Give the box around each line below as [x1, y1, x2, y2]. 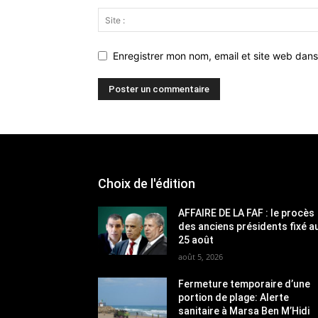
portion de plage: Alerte [178, 291, 290, 303]
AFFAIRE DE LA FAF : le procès [178, 207, 315, 219]
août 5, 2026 [178, 251, 224, 262]
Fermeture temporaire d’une [178, 278, 311, 290]
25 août [178, 234, 214, 246]
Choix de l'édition [98, 175, 195, 191]
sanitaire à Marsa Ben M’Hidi [178, 305, 310, 317]
